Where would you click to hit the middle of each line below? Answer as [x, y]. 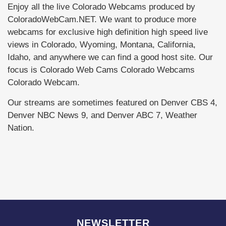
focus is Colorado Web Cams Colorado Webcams [101, 69]
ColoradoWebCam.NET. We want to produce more [102, 19]
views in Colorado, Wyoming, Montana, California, [102, 44]
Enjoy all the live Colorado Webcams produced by [101, 6]
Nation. [22, 127]
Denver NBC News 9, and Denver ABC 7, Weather [102, 115]
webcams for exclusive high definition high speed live [108, 32]
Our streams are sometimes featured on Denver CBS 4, [112, 102]
